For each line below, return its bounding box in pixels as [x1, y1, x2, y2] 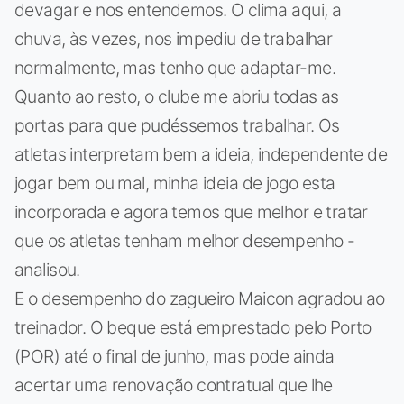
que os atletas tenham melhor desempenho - [14, 229, 355, 252]
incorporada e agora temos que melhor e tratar [14, 200, 368, 223]
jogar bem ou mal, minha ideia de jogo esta [14, 171, 335, 194]
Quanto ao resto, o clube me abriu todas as [14, 85, 339, 107]
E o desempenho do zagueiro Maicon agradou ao [14, 287, 385, 309]
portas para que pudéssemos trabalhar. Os [14, 114, 340, 136]
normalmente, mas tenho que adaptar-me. [14, 56, 335, 78]
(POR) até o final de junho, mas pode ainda [14, 344, 335, 367]
